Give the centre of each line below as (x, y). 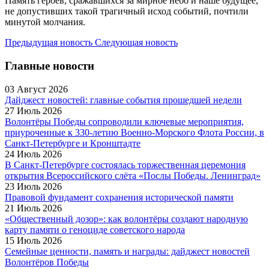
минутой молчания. (45, 22)
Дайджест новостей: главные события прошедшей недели (123, 100)
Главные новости (50, 65)
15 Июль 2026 (33, 240)
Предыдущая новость (50, 43)
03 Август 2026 (36, 89)
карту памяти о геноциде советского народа (95, 229)
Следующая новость (136, 43)
